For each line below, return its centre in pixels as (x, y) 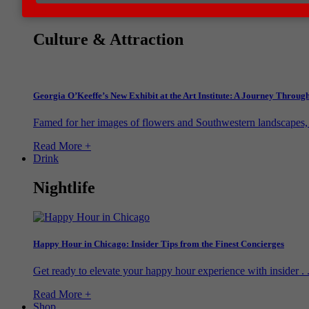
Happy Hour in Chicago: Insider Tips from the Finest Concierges (159, 244)
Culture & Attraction (108, 40)
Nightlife (64, 188)
